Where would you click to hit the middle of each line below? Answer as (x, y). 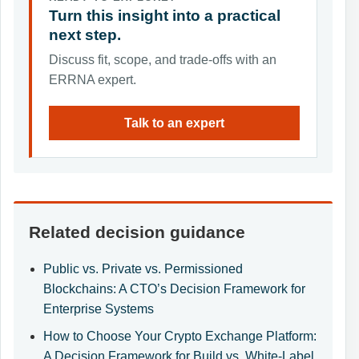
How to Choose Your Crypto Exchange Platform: (179, 336)
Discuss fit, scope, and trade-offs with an (162, 59)
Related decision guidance (137, 232)
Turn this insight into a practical (164, 16)
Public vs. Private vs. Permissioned (143, 268)
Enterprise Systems (98, 309)
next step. (85, 35)
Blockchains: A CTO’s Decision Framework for (174, 288)
